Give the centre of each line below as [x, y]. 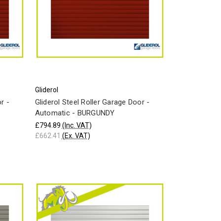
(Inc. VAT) [77, 125]
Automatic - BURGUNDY [75, 113]
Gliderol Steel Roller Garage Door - [92, 102]
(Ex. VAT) [76, 135]
